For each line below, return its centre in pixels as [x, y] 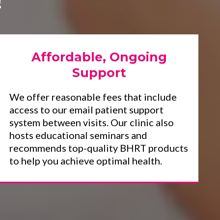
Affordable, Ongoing [99, 57]
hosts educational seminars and [78, 135]
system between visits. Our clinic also [91, 122]
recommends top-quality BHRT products [98, 148]
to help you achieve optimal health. [85, 161]
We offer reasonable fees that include [93, 97]
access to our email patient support [86, 110]
